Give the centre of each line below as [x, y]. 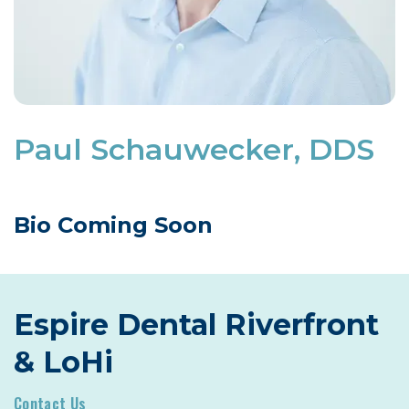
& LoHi [63, 362]
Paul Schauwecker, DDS [194, 149]
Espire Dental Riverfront [196, 325]
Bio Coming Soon [113, 225]
